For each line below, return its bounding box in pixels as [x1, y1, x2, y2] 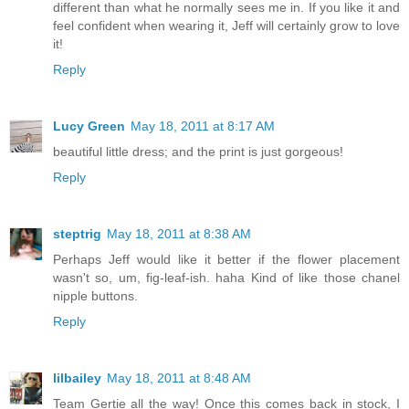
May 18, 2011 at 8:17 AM [131, 119, 275, 134]
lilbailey [53, 371, 101, 386]
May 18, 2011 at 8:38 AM [107, 226, 251, 242]
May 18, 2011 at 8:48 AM [107, 371, 251, 386]
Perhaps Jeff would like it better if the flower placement [53, 252, 400, 267]
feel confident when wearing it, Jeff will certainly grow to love [53, 18, 400, 34]
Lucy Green [53, 119, 125, 134]
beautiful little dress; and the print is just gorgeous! [53, 144, 343, 160]
